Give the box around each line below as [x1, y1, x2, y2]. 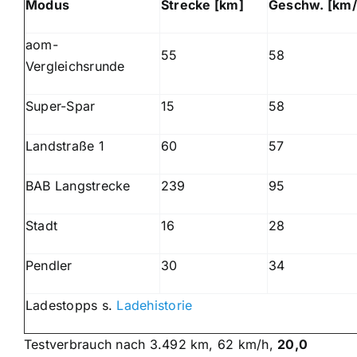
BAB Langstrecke [25, 177, 131, 194]
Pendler [25, 257, 73, 273]
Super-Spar [25, 97, 96, 114]
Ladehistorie [116, 296, 193, 313]
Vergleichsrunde [25, 57, 125, 74]
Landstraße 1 [25, 137, 104, 154]
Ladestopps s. [25, 296, 117, 313]
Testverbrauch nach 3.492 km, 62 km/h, [23, 335, 278, 352]
